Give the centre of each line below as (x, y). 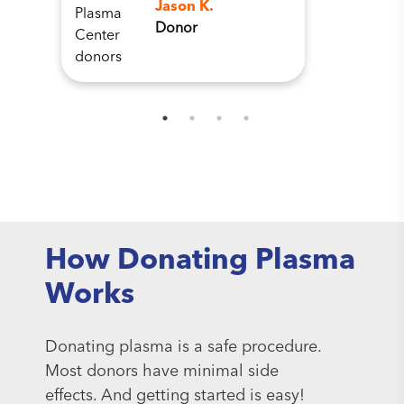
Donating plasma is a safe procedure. (183, 347)
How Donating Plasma (200, 261)
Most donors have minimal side (162, 371)
